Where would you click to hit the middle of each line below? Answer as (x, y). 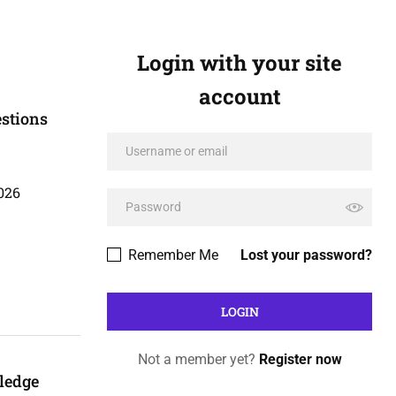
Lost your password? (306, 255)
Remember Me (171, 255)
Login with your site (240, 63)
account (240, 96)
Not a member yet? (198, 359)
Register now (300, 359)
